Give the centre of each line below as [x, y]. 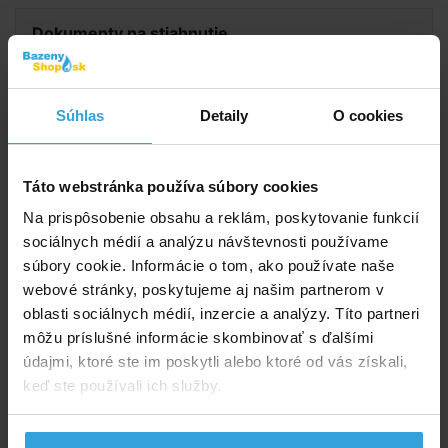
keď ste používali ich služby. [122, 385]
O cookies [368, 115]
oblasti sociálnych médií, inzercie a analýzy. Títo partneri [221, 313]
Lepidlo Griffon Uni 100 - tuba [224, 205]
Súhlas [80, 115]
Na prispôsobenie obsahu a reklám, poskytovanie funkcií [221, 217]
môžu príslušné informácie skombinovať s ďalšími [198, 337]
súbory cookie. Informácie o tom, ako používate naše [209, 265]
